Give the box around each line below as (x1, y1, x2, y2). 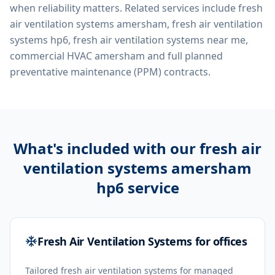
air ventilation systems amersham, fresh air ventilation (10, 17, 263, 31)
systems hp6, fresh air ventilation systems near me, (10, 33, 248, 47)
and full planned (145, 49, 223, 63)
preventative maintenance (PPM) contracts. (10, 65, 211, 79)
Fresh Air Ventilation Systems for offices (37, 234, 247, 249)
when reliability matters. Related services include (10, 1, 236, 15)
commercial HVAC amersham (10, 49, 145, 63)
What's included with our (14, 138, 199, 158)
